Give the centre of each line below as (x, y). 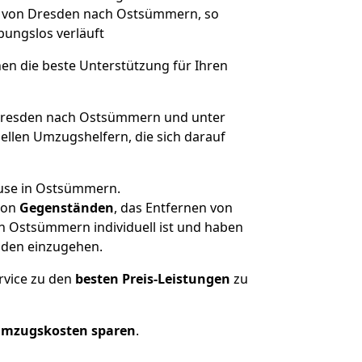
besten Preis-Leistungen (153, 279)
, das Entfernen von (173, 208)
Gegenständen (66, 208)
